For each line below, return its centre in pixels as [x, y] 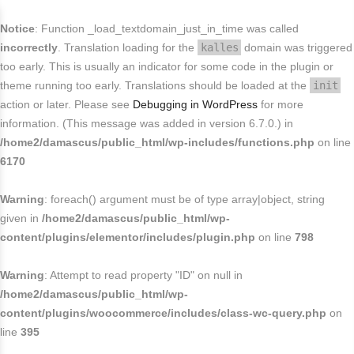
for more [281, 104]
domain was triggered [297, 47]
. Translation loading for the [128, 47]
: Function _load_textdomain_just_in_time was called [167, 28]
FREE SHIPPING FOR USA [219, 17]
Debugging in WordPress [195, 104]
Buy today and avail [106, 18]
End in [154, 35]
